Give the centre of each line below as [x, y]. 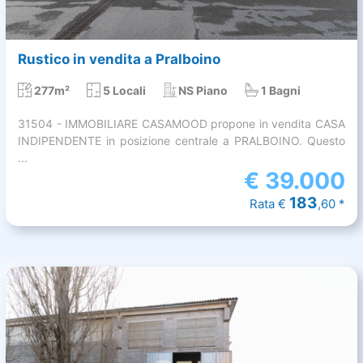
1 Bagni [281, 91]
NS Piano [203, 91]
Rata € [269, 204]
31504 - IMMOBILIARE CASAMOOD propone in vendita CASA [181, 124]
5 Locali [124, 91]
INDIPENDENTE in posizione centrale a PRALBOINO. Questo [181, 141]
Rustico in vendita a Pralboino [119, 60]
